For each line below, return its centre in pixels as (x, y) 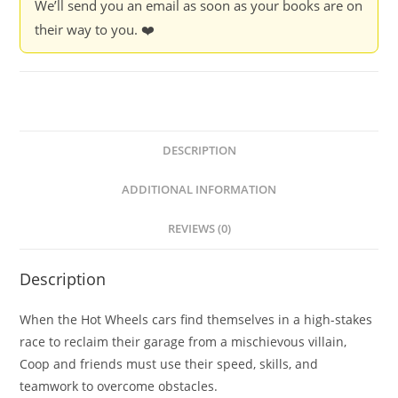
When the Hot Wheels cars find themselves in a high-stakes (196, 320)
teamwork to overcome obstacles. (119, 386)
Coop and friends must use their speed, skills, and (169, 364)
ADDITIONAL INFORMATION (199, 190)
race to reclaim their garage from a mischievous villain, (183, 342)
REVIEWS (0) (199, 229)
